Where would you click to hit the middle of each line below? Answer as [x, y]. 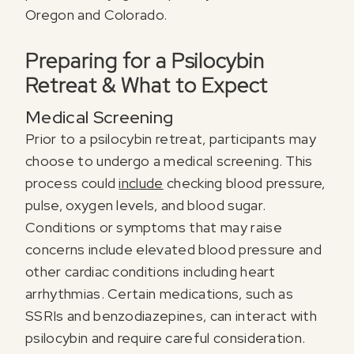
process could [72, 183]
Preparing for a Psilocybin [145, 61]
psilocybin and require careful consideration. [166, 338]
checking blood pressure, [244, 183]
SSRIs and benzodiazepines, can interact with [171, 316]
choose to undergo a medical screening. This [169, 161]
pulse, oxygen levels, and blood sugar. [146, 205]
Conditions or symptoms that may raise [154, 228]
